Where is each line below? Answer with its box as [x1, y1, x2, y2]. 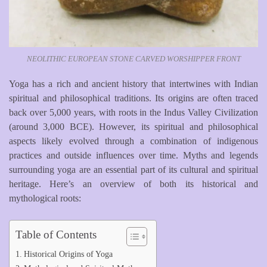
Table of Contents [15, 228, 97, 241]
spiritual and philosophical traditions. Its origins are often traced [9, 92, 258, 103]
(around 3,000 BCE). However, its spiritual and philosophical [9, 121, 258, 132]
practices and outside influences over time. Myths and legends [9, 150, 258, 160]
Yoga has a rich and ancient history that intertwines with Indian [9, 78, 258, 89]
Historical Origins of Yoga [23, 249, 113, 259]
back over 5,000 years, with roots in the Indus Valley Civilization [9, 107, 258, 117]
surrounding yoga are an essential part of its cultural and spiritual [9, 164, 258, 175]
